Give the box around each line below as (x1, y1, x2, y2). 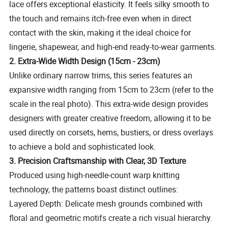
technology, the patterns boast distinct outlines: (9, 184, 179, 195)
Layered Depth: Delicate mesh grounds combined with (9, 198, 203, 210)
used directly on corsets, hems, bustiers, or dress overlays (9, 127, 214, 138)
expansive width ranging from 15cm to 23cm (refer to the (9, 84, 214, 96)
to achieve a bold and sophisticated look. (9, 141, 156, 153)
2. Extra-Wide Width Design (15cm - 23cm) (9, 55, 161, 67)
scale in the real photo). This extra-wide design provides (9, 98, 209, 110)
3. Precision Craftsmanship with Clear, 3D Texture (9, 155, 186, 167)
